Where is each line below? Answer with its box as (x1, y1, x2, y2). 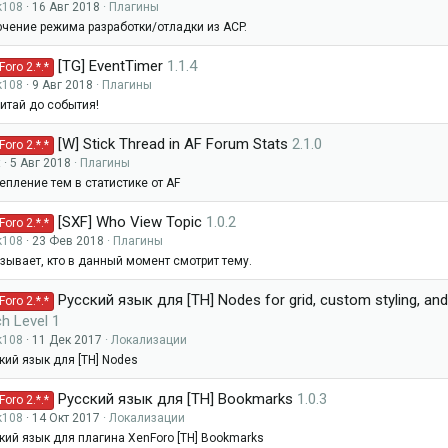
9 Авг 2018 (32, 78, 93, 92)
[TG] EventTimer (58, 57, 164, 75)
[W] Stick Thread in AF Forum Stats (58, 135, 289, 153)
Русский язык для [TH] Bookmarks (58, 390, 294, 408)
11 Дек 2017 (32, 333, 102, 347)
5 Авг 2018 (10, 156, 71, 170)
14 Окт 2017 (32, 411, 100, 425)
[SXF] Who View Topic (58, 213, 203, 231)
